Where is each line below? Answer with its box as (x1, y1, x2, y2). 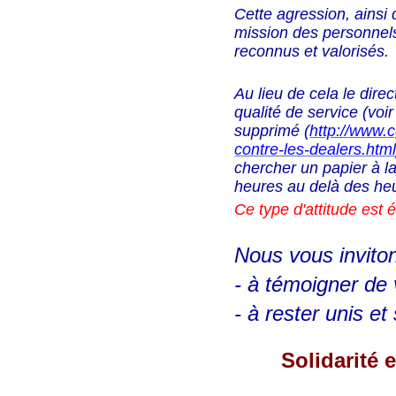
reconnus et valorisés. (234, 42, 390, 61)
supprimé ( (234, 122, 310, 141)
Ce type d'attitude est (234, 201, 388, 219)
